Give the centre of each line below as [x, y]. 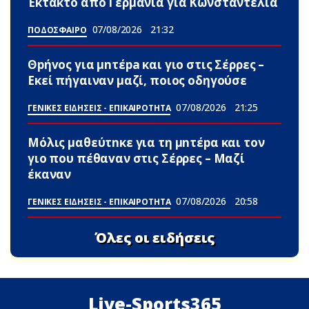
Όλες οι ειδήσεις [154, 237]
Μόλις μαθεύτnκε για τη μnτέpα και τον [146, 143]
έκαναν [50, 175]
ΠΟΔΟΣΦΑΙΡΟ [57, 30]
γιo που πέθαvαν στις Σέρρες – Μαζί [136, 159]
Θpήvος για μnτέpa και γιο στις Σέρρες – [146, 65]
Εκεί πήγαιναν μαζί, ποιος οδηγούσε [137, 81]
